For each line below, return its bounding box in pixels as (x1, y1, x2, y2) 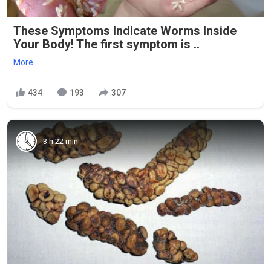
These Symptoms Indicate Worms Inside (13, 24, 237, 39)
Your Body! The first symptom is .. (13, 37, 200, 52)
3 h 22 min (43, 136, 78, 146)
